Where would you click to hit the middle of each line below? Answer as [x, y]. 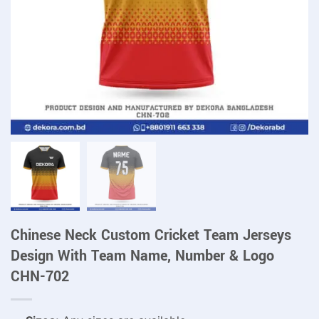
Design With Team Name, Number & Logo [142, 256]
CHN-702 [40, 276]
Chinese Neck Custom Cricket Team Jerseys [151, 235]
